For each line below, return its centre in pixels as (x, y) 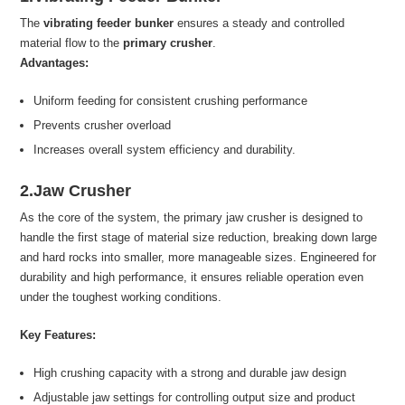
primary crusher (168, 42)
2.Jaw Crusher (76, 190)
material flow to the (72, 42)
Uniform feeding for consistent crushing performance (171, 100)
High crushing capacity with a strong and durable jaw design (190, 372)
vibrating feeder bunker (109, 23)
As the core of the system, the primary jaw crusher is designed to (192, 217)
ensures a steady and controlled (259, 23)
